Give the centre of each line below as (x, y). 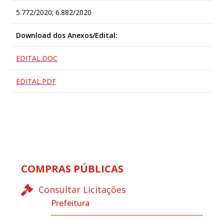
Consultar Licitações (82, 190)
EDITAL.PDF (36, 81)
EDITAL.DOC (37, 58)
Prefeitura (70, 203)
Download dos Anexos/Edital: (67, 35)
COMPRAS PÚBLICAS (72, 168)
